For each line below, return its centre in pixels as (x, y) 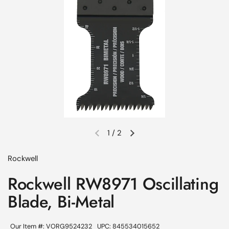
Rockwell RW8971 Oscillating (113, 184)
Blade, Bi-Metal (61, 202)
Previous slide (121, 138)
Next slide (148, 138)
